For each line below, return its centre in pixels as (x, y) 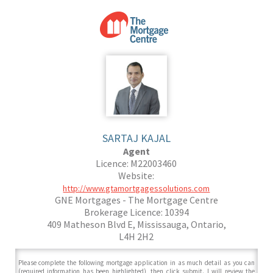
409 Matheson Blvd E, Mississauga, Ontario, (136, 225)
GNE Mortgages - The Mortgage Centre (136, 200)
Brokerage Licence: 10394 (136, 212)
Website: (136, 176)
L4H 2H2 (136, 237)
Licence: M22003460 (136, 164)
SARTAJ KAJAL (136, 138)
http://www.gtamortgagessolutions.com (136, 189)
